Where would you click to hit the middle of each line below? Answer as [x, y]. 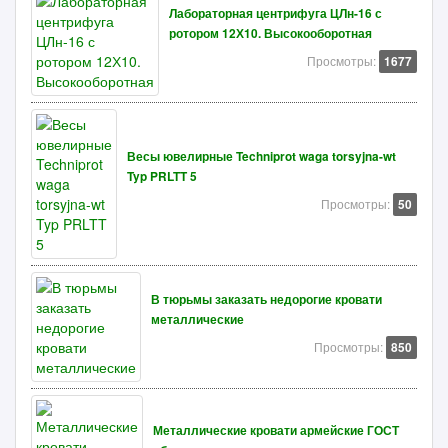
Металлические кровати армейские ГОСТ [276, 430]
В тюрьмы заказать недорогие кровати [266, 299]
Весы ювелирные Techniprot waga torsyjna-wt [261, 156]
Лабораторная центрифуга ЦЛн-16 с [275, 13]
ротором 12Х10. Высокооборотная [270, 33]
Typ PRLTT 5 [162, 176]
